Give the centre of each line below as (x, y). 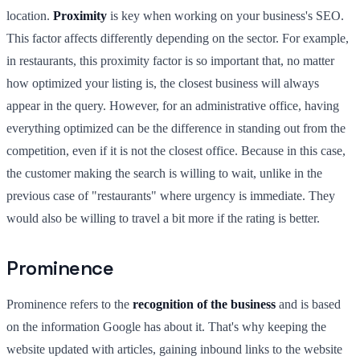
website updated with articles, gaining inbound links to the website (174, 349)
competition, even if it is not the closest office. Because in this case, (176, 150)
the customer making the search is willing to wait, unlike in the (164, 173)
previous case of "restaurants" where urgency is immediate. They (171, 195)
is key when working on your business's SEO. (225, 15)
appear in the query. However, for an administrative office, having (173, 105)
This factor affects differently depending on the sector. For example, (178, 38)
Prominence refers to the (70, 304)
